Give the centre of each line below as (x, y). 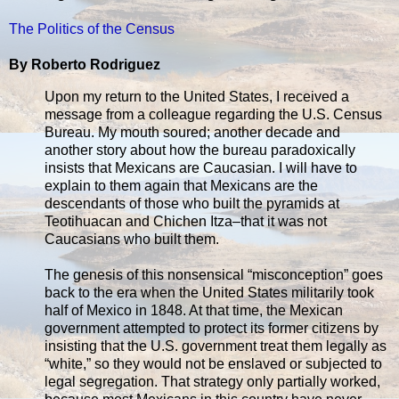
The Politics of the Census (92, 28)
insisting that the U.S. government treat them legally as (216, 346)
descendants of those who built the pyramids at (192, 203)
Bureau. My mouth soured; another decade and (192, 132)
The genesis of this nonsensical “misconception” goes (214, 274)
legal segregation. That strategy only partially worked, (212, 381)
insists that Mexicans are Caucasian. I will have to (201, 167)
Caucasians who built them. (132, 239)
